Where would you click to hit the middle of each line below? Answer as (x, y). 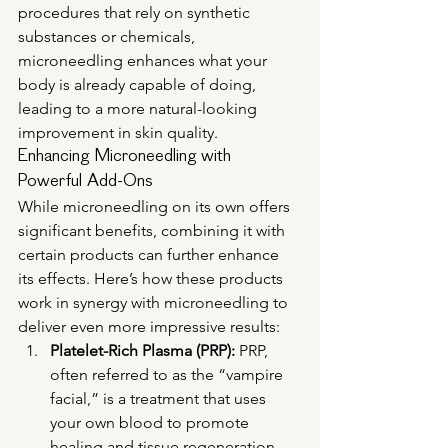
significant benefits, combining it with (153, 231)
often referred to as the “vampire (168, 375)
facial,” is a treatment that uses (160, 399)
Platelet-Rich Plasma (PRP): (142, 351)
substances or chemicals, (108, 37)
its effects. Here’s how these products (152, 279)
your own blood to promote (151, 423)
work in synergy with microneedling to (155, 303)
